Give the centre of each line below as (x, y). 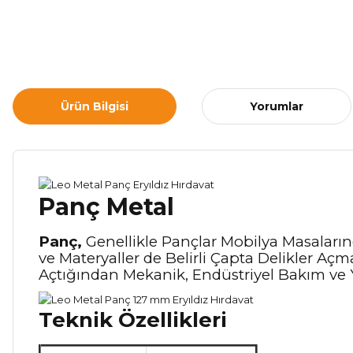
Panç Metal (106, 207)
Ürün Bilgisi (95, 106)
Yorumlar (277, 106)
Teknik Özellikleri (133, 320)
